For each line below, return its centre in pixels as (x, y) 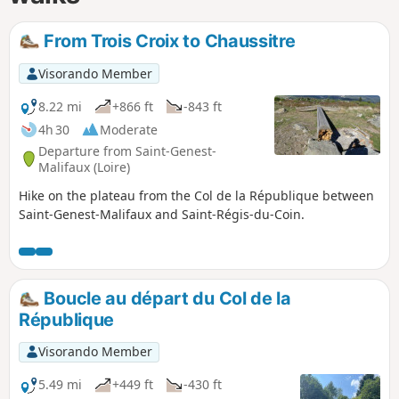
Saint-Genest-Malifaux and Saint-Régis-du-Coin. (162, 215)
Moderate (129, 129)
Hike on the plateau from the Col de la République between (196, 196)
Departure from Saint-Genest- (127, 151)
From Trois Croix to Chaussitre (167, 41)
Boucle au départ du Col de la (165, 299)
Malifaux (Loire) (84, 167)
